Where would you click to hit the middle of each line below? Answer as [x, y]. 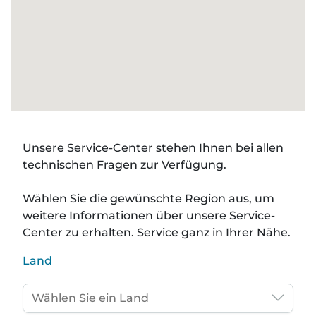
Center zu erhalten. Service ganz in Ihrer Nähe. [157, 232]
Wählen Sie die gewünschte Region [124, 199]
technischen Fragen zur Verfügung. [124, 165]
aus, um [250, 199]
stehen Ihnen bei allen [218, 148]
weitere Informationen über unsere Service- [149, 215]
